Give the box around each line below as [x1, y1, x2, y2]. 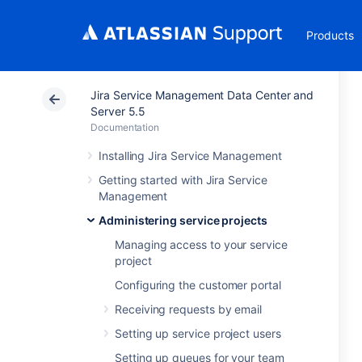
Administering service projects [99, 213, 267, 227]
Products [306, 28, 354, 42]
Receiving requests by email [115, 302, 263, 316]
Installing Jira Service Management [99, 149, 282, 162]
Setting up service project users [115, 326, 281, 340]
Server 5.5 [90, 104, 146, 118]
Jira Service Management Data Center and [90, 88, 314, 102]
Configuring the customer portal [115, 278, 281, 292]
